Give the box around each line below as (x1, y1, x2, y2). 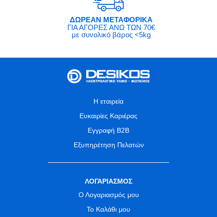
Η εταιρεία (93, 97, 124, 106)
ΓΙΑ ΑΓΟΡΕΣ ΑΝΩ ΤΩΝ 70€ (67, 23, 155, 32)
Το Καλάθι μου (87, 205, 130, 214)
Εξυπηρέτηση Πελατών (73, 141, 144, 149)
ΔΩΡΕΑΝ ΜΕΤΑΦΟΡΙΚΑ (69, 15, 153, 25)
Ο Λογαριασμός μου (78, 191, 139, 199)
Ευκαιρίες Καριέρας (79, 112, 138, 120)
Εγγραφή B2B (88, 126, 129, 135)
